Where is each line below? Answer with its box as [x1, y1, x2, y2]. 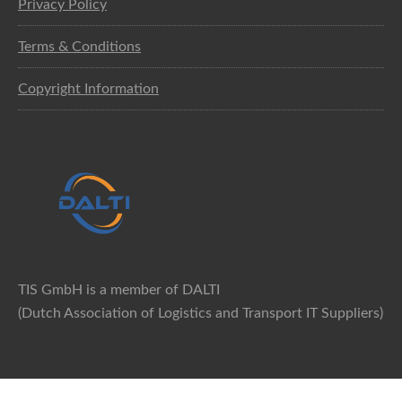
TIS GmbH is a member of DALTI [18, 283, 220, 298]
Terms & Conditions [18, 39, 141, 54]
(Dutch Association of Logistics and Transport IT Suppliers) [18, 306, 383, 321]
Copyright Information [18, 81, 159, 96]
